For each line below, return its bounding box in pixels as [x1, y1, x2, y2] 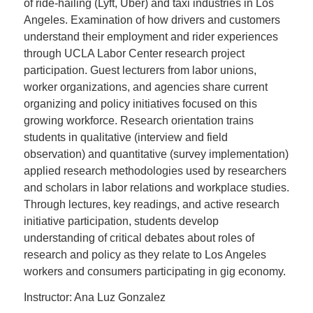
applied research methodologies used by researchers [23, 164, 286, 177]
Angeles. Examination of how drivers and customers [23, 13, 280, 26]
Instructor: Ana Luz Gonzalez [23, 291, 166, 304]
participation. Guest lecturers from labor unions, [23, 64, 256, 76]
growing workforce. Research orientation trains [23, 114, 254, 126]
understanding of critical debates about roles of [23, 231, 254, 244]
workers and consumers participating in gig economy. [23, 265, 286, 277]
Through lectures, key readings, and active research [23, 198, 279, 210]
